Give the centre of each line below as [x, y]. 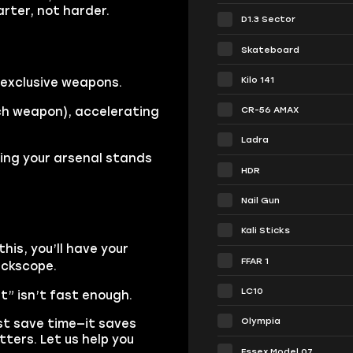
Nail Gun [261, 201]
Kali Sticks [266, 230]
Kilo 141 [258, 79]
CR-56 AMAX [270, 110]
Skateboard [271, 49]
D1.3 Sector [269, 19]
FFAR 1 [255, 260]
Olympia [261, 321]
